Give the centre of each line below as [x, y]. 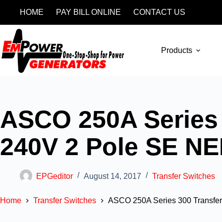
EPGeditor [55, 176]
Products [177, 50]
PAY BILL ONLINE [88, 12]
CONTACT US [159, 12]
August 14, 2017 [112, 176]
